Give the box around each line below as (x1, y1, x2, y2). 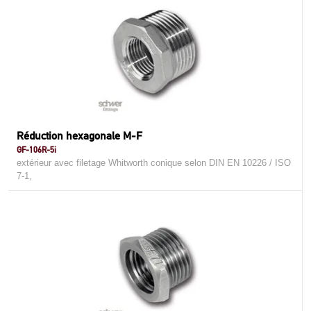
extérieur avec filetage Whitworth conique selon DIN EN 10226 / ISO (17, 158, 291, 168)
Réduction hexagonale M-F (17, 129, 142, 142)
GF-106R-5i (17, 144, 56, 155)
